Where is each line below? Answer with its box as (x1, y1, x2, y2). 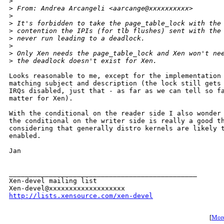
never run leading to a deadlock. (13, 34, 145, 42)
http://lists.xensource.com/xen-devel (9, 192, 153, 200)
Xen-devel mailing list (9, 177, 97, 185)
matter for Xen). (9, 94, 73, 102)
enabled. (9, 132, 41, 140)
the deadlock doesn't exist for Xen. (13, 57, 157, 65)
